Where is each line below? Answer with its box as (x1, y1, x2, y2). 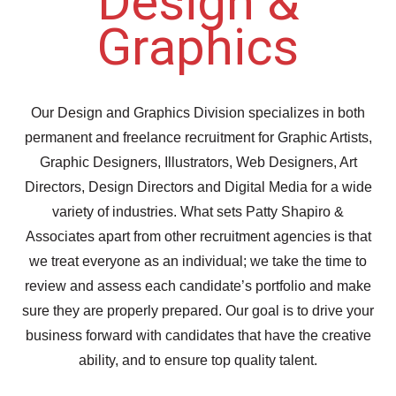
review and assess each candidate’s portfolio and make (25, 278, 371, 293)
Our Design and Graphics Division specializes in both (31, 105, 365, 120)
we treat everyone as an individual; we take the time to (29, 254, 367, 269)
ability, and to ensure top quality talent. (79, 353, 317, 368)
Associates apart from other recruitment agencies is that (25, 229, 371, 244)
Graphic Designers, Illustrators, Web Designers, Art (39, 155, 357, 170)
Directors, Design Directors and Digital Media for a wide (24, 179, 372, 194)
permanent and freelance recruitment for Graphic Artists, (24, 130, 372, 145)
